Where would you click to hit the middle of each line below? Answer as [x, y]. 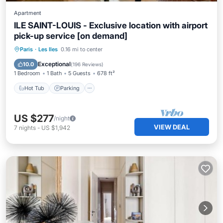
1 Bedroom [27, 73]
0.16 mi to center [82, 49]
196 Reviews [87, 64]
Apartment [28, 13]
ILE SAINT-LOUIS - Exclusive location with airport [111, 25]
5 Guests [79, 73]
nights [27, 128]
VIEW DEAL [172, 127]
